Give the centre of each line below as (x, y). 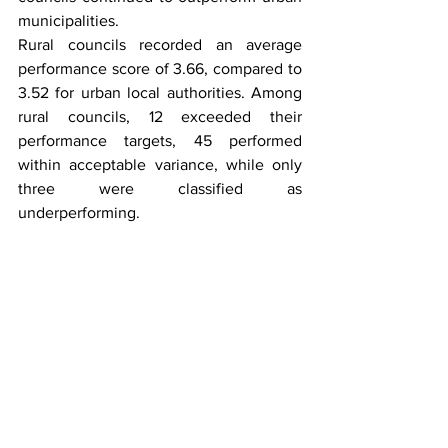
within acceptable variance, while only (160, 164)
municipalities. (68, 20)
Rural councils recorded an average (160, 44)
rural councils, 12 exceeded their (160, 116)
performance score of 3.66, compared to (160, 68)
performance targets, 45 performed (160, 140)
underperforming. (79, 212)
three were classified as (160, 188)
